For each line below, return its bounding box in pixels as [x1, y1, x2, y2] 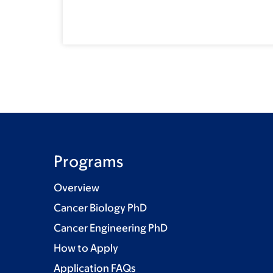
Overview [54, 182, 99, 194]
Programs [54, 152, 123, 171]
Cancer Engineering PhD [54, 222, 168, 235]
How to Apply [54, 242, 118, 255]
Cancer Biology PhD [54, 202, 147, 214]
